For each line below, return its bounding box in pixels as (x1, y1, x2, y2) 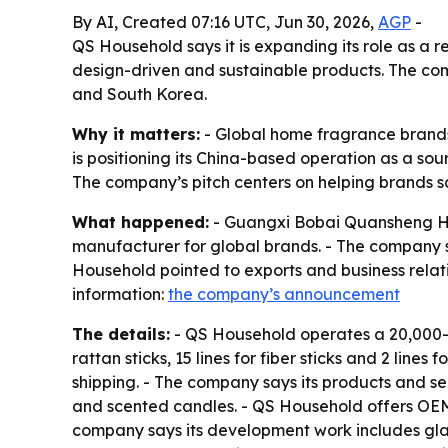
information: (72, 284, 168, 304)
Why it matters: (72, 124, 200, 144)
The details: (72, 324, 170, 344)
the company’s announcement (168, 284, 400, 304)
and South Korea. (72, 84, 207, 104)
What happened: (72, 212, 209, 232)
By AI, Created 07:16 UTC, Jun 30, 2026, (72, 12, 378, 32)
